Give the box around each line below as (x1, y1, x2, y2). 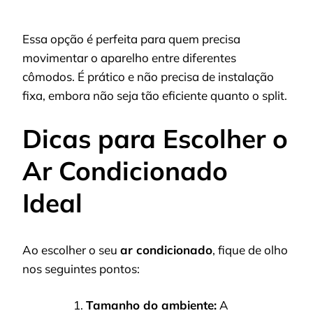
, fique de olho (212, 242, 288, 257)
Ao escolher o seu (22, 242, 120, 257)
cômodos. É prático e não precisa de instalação (22, 68, 274, 84)
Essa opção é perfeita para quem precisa (22, 31, 240, 46)
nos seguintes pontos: (22, 261, 140, 276)
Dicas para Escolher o (22, 122, 288, 155)
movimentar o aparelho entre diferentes (22, 50, 236, 65)
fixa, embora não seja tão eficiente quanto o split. (22, 87, 287, 103)
